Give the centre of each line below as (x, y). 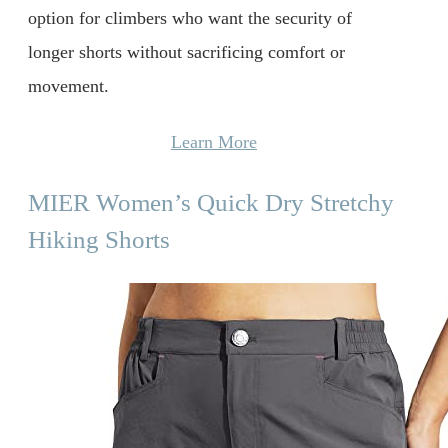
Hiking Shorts (99, 239)
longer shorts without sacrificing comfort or (186, 52)
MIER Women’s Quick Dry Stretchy (211, 202)
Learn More (214, 141)
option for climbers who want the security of (190, 18)
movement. (68, 86)
